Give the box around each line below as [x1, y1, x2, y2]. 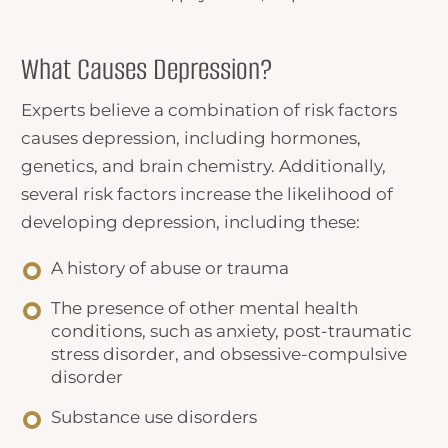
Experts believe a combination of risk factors [21, 99, 398, 120]
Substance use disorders [51, 407, 258, 427]
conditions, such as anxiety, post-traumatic [51, 321, 413, 341]
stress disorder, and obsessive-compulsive [51, 344, 408, 364]
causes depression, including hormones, [21, 127, 362, 148]
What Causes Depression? [21, 49, 273, 89]
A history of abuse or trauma [51, 258, 290, 278]
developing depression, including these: [21, 211, 361, 232]
